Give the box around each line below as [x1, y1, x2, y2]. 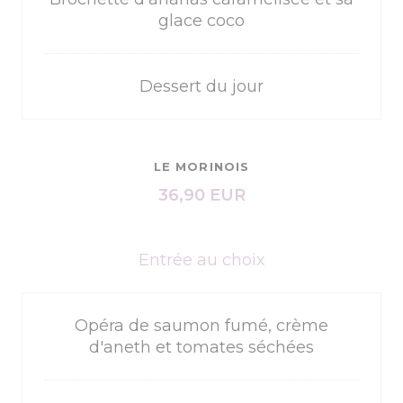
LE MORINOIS [154, 159, 249, 174]
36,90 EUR [157, 185, 246, 205]
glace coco [158, 11, 245, 31]
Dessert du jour [139, 76, 264, 96]
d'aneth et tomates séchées [89, 337, 314, 357]
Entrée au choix [138, 250, 265, 270]
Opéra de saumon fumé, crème [75, 316, 328, 336]
